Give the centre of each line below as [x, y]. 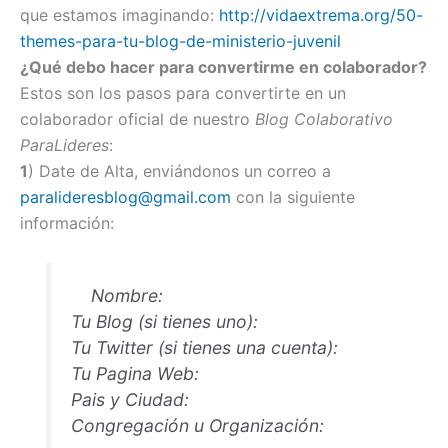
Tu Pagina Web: [135, 373]
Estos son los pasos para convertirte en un [183, 93]
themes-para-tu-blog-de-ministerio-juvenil [180, 41]
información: [67, 223]
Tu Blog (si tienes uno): [165, 321]
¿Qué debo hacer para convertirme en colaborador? [223, 67]
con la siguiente [293, 197]
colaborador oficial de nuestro [137, 119]
